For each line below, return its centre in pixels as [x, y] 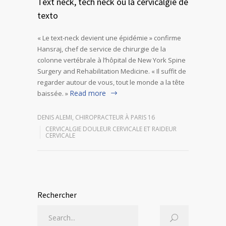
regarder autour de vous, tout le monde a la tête [111, 82]
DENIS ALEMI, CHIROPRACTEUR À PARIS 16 [96, 117]
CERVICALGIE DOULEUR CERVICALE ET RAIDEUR [111, 129]
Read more [88, 93]
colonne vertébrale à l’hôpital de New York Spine [111, 60]
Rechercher [57, 194]
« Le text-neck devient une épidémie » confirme [109, 38]
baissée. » [53, 93]
